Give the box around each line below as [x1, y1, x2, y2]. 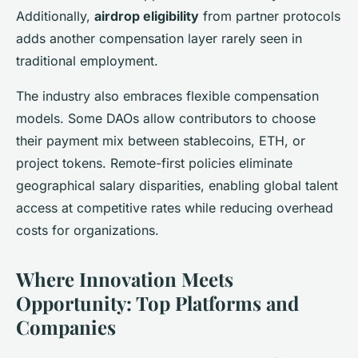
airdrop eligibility [94, 7, 199, 24]
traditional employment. [16, 52, 158, 69]
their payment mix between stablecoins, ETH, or [16, 132, 305, 149]
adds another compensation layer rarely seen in [16, 30, 302, 46]
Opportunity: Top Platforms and [16, 289, 299, 316]
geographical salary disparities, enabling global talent [16, 177, 338, 193]
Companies [16, 313, 116, 340]
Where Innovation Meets [16, 265, 233, 292]
